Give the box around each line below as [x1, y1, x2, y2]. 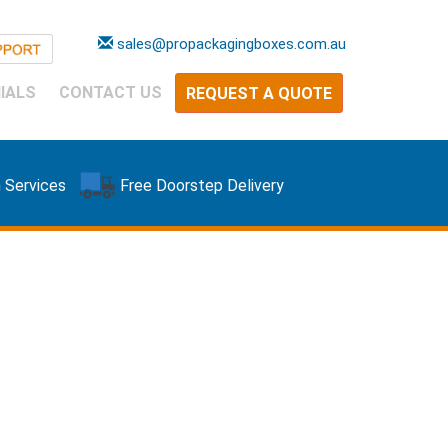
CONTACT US [59, 83, 162, 102]
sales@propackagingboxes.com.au [116, 35, 346, 53]
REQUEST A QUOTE [186, 84, 332, 103]
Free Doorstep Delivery [120, 176, 285, 195]
